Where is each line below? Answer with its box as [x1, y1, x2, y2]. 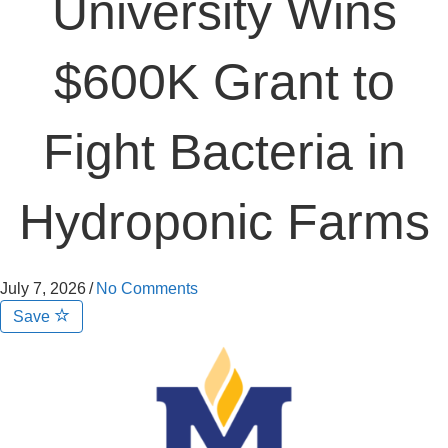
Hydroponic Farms [18, 194, 430, 250]
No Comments [96, 280, 198, 297]
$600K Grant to [53, 54, 395, 110]
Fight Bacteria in [42, 124, 406, 180]
